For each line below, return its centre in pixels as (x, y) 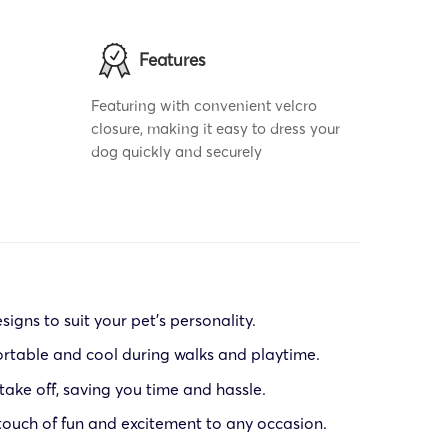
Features (172, 59)
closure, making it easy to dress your (215, 128)
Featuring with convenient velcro (204, 105)
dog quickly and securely (176, 151)
